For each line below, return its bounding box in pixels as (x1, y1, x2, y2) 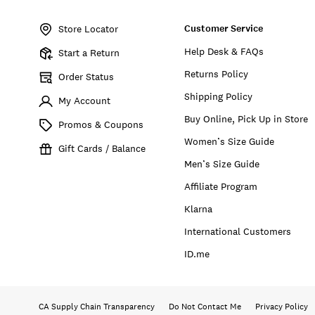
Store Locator (58, 22, 118, 35)
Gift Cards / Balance (58, 141, 146, 155)
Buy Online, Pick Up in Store (184, 112, 309, 125)
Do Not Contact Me (169, 301, 241, 313)
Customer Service (184, 21, 264, 35)
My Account (58, 94, 110, 107)
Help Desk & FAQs (184, 44, 264, 58)
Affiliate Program (184, 179, 258, 193)
